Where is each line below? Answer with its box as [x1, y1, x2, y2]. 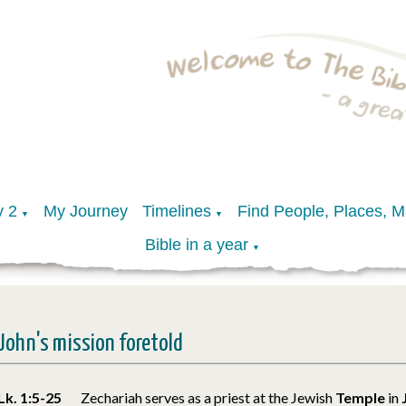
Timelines [141, 201, 211, 220]
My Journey [43, 201, 128, 220]
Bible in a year [145, 235, 249, 254]
